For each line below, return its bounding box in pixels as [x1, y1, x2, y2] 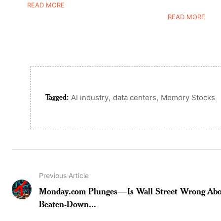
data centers [113, 93, 157, 103]
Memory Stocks [161, 93, 216, 103]
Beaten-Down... [39, 198, 97, 209]
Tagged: [45, 92, 69, 102]
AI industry [71, 93, 109, 103]
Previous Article [39, 171, 89, 180]
